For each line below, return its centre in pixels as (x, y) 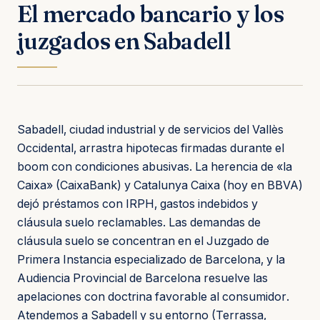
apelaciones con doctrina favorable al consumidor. (153, 296)
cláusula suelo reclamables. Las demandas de (139, 222)
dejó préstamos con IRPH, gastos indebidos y (137, 203)
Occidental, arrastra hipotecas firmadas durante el (151, 147)
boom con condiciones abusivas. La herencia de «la (155, 166)
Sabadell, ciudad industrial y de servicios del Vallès (150, 129)
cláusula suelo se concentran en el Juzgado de (143, 240)
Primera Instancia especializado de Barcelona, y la (151, 259)
